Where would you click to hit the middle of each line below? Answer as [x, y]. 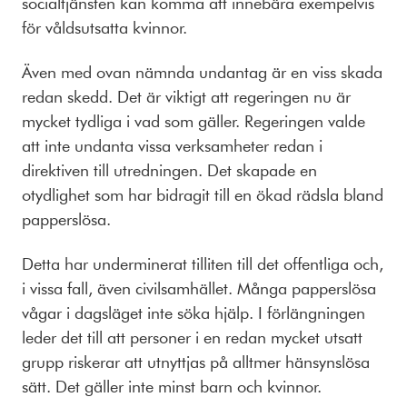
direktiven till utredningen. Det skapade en [169, 169]
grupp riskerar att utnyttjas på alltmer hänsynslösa [196, 361]
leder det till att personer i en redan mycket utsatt [192, 337]
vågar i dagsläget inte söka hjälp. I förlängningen [194, 312]
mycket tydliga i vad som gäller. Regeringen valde [194, 120]
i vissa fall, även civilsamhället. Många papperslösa [199, 288]
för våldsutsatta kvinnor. [107, 28]
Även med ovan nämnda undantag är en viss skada [202, 71]
